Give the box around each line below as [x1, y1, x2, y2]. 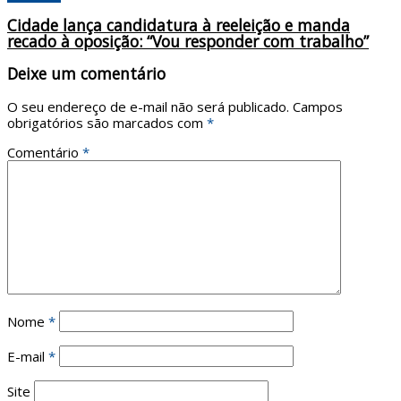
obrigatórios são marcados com [7, 113, 207, 132]
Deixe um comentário [7, 62, 166, 84]
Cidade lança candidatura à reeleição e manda [7, 14, 350, 37]
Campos [293, 97, 343, 115]
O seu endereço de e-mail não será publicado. [7, 97, 289, 115]
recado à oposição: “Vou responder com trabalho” [7, 30, 369, 53]
